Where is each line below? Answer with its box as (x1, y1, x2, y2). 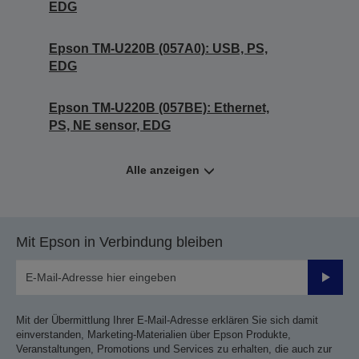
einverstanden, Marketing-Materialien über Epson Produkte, (16, 329, 291, 341)
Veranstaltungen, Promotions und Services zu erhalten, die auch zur (16, 343, 332, 355)
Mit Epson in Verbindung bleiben (16, 234, 223, 250)
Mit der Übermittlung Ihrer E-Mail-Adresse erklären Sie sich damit (16, 314, 318, 326)
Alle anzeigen (125, 163, 200, 176)
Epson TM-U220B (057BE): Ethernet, (49, 101, 269, 115)
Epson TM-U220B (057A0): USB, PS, (49, 42, 268, 55)
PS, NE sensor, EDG (49, 119, 171, 132)
